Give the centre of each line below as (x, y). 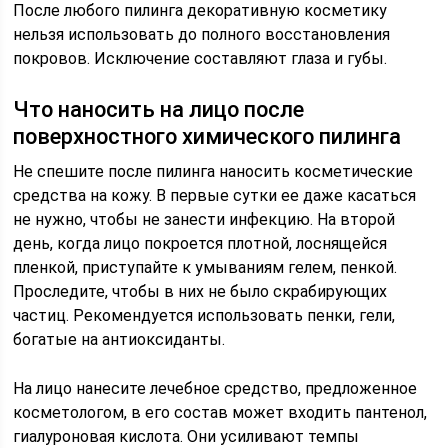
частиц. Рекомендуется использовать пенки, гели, (204, 315)
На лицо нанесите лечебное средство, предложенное (215, 388)
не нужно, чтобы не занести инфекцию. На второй (204, 219)
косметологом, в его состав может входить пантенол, (220, 412)
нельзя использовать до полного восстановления (202, 34)
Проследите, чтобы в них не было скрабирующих (200, 291)
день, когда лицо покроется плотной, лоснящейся (200, 243)
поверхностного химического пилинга (207, 136)
